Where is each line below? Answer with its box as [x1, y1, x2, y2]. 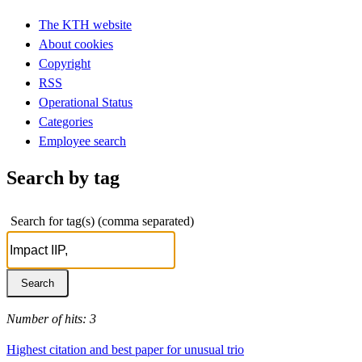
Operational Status [39, 95, 133, 109]
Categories [39, 114, 93, 128]
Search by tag [6, 166, 120, 188]
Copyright [39, 56, 90, 70]
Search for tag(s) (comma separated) [11, 213, 194, 228]
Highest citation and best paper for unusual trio [6, 342, 244, 356]
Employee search [39, 133, 126, 148]
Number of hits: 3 [6, 311, 96, 326]
